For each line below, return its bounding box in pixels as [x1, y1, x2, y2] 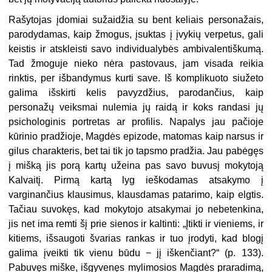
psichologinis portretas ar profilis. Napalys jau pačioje [8, 116, 263, 127]
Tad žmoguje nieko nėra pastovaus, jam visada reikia [8, 58, 263, 69]
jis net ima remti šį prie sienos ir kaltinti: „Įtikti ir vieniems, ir [8, 218, 263, 229]
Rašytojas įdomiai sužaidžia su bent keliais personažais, [8, 14, 263, 25]
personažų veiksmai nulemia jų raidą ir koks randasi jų [8, 101, 263, 112]
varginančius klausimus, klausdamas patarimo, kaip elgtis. [8, 189, 263, 200]
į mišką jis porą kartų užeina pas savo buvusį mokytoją [8, 160, 263, 171]
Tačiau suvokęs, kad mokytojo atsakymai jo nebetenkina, [8, 203, 263, 214]
